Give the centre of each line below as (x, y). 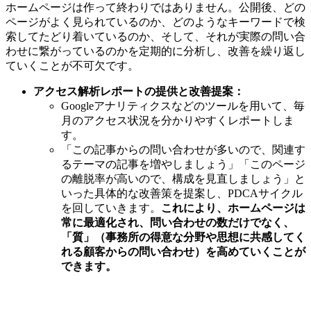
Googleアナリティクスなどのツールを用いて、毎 (183, 106)
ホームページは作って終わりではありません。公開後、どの (155, 8)
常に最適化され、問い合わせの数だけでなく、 (178, 223)
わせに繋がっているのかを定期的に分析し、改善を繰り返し (155, 51)
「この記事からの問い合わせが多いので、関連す (183, 150)
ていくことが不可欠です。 (72, 66)
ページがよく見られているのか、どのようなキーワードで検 (155, 22)
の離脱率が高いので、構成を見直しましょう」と (183, 179)
